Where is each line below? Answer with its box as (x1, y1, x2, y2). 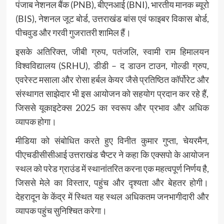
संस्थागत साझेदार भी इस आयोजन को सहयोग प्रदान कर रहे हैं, (15, 88, 209, 99)
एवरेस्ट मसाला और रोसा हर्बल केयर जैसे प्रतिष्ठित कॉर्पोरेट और (15, 74, 209, 85)
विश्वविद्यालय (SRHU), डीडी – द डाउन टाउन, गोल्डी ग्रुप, (15, 60, 209, 71)
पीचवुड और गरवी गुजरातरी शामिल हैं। (15, 27, 131, 38)
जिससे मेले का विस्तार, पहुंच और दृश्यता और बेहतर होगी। (15, 177, 209, 188)
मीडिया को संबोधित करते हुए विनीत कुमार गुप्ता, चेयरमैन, (15, 135, 209, 146)
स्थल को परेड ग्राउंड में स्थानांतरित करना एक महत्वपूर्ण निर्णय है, (15, 163, 209, 174)
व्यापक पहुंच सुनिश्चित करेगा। (15, 205, 107, 216)
